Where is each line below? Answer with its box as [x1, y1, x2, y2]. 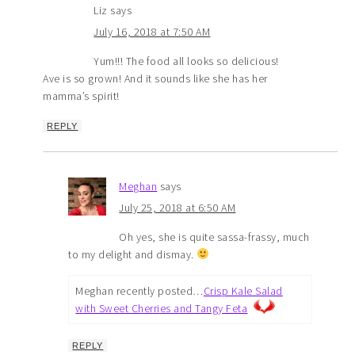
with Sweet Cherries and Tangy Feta [75, 300, 248, 315]
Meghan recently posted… [75, 283, 204, 298]
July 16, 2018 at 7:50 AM [94, 24, 211, 39]
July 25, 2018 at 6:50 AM [119, 200, 236, 215]
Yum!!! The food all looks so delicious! [94, 53, 279, 68]
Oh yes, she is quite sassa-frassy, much [119, 229, 310, 244]
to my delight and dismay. [68, 246, 197, 261]
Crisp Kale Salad [203, 283, 283, 298]
